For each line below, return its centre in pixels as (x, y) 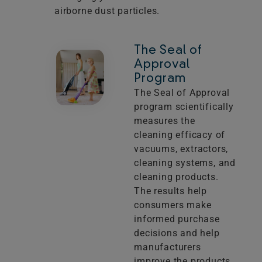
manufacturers (168, 247)
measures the (165, 121)
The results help (170, 191)
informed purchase (177, 219)
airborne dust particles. (107, 11)
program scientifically (184, 107)
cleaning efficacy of (180, 135)
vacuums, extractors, (181, 149)
